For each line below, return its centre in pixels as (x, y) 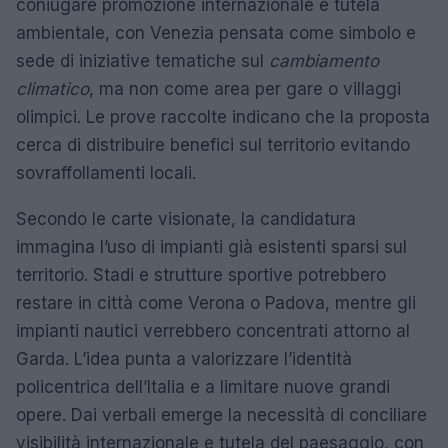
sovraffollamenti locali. (106, 172)
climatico (52, 88)
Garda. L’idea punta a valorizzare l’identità (184, 358)
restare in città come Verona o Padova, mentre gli (216, 302)
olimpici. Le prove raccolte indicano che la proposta (223, 116)
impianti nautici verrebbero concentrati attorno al (213, 330)
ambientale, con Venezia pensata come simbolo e (216, 32)
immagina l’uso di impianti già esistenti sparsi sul (211, 246)
